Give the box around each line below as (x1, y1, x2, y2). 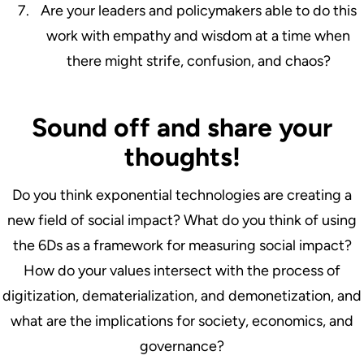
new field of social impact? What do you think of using (7, 210, 357, 229)
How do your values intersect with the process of (24, 261, 340, 279)
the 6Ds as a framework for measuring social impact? (12, 236, 352, 254)
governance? (140, 336, 224, 355)
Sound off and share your (32, 111, 332, 143)
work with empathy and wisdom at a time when (46, 26, 350, 45)
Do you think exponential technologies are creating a (12, 185, 352, 204)
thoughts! (123, 141, 240, 172)
